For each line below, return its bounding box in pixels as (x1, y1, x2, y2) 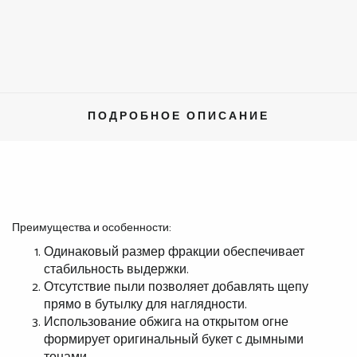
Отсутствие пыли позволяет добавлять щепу (44, 277, 308, 299)
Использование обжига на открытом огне (44, 312, 288, 334)
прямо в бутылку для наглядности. (44, 294, 247, 316)
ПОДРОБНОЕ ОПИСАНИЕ (88, 108, 269, 127)
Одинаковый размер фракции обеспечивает (44, 241, 304, 264)
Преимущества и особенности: (12, 219, 171, 238)
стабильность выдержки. (44, 259, 189, 281)
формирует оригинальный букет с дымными (44, 329, 304, 351)
